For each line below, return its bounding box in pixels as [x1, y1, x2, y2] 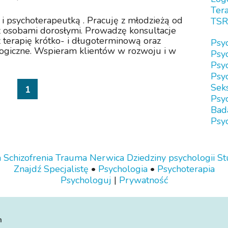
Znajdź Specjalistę [13, 163, 89, 175]
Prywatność [119, 174, 168, 186]
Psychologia [98, 163, 148, 175]
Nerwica [89, 152, 124, 164]
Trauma [55, 152, 87, 164]
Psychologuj [60, 174, 111, 186]
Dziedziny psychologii [126, 152, 215, 164]
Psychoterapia [157, 163, 215, 175]
